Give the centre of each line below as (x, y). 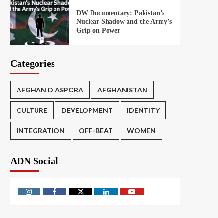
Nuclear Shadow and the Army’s (124, 21)
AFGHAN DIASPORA (50, 90)
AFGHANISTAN (122, 90)
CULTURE (32, 110)
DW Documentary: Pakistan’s (121, 13)
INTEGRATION (40, 131)
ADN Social (34, 161)
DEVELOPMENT (87, 110)
